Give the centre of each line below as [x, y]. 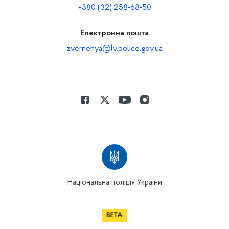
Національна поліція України [114, 183]
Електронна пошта [114, 33]
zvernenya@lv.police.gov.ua [114, 49]
